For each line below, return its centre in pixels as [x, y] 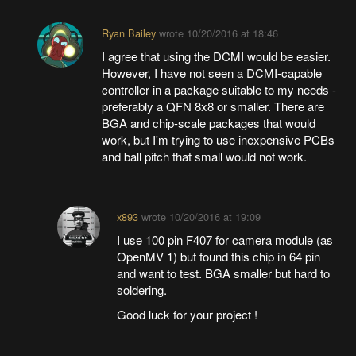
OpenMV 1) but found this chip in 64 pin [219, 256]
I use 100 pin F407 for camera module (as [225, 239]
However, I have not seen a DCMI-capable [211, 72]
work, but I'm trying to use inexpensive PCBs [218, 139]
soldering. [142, 289]
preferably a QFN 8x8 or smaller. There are [213, 106]
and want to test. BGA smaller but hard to [224, 273]
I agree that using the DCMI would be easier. [216, 56]
